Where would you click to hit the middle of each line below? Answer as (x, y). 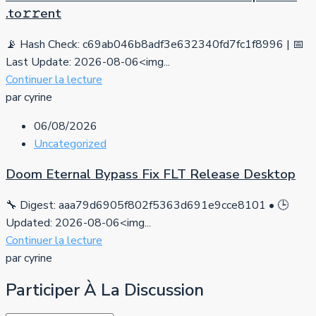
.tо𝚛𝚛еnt (34, 14)
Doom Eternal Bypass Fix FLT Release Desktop (151, 175)
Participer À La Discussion (105, 290)
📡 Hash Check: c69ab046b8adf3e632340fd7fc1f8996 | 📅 (155, 44)
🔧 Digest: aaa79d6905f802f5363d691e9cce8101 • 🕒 (147, 206)
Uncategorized (70, 144)
